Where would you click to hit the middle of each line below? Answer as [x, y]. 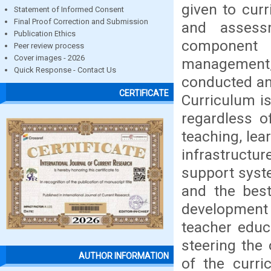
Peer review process [49, 46]
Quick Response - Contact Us [65, 70]
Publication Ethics [45, 34]
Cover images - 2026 [49, 58]
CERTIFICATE [144, 93]
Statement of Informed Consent [69, 9]
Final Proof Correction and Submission [81, 21]
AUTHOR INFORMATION [124, 256]
